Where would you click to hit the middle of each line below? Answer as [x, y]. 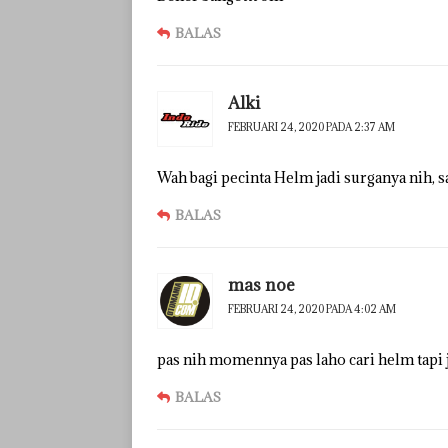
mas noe [261, 285]
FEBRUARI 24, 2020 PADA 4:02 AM [312, 309]
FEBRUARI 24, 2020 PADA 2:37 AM [311, 127]
